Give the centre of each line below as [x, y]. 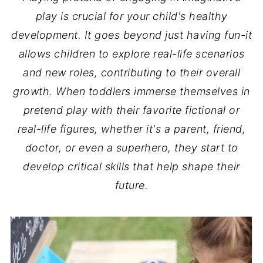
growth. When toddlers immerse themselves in [131, 91]
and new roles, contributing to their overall [131, 73]
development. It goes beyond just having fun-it [131, 35]
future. [131, 185]
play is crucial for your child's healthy [131, 16]
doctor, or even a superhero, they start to [131, 148]
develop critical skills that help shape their [131, 166]
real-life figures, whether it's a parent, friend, [131, 129]
